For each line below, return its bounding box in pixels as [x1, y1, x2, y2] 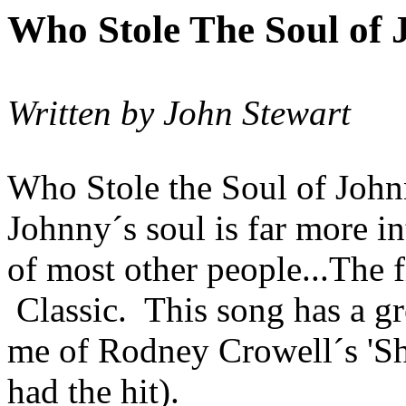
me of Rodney [7, 331, 218, 370]
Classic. [7, 290, 127, 329]
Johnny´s [7, 208, 137, 247]
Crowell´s [218, 331, 358, 370]
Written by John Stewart [7, 93, 351, 132]
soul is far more [137, 208, 368, 247]
